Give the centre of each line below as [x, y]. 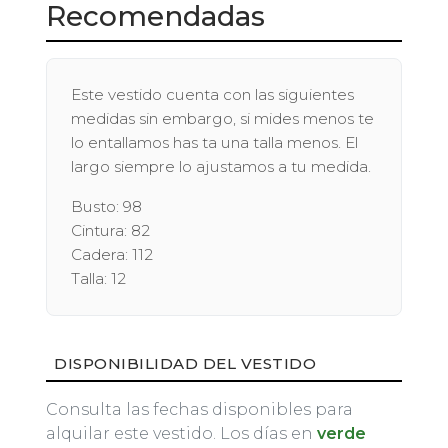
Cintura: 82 [110, 230]
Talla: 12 [98, 278]
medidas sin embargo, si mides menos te [222, 118]
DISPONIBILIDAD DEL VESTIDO [185, 363]
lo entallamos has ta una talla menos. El [214, 142]
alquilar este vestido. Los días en [181, 433]
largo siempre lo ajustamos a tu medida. [221, 166]
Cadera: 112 [112, 254]
